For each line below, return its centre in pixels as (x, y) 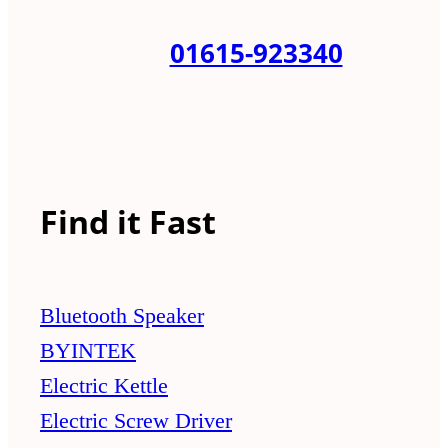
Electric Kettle (104, 386)
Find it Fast (128, 221)
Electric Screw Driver (136, 421)
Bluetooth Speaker (122, 316)
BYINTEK (88, 351)
